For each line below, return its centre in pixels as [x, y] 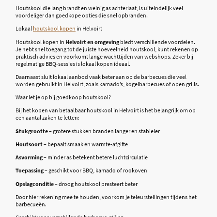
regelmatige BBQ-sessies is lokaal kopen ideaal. [73, 63]
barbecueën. [31, 204]
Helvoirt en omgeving [92, 42]
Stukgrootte [32, 131]
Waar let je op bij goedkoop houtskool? [63, 97]
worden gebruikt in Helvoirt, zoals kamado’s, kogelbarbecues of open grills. [107, 84]
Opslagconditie [35, 184]
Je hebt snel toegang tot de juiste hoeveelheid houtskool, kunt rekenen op [107, 49]
